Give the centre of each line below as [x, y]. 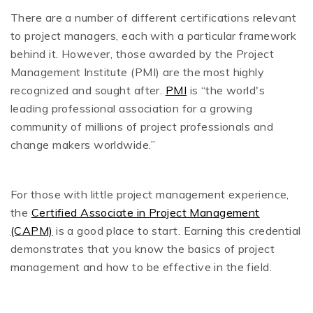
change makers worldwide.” [83, 145]
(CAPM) [32, 231]
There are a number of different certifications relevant [154, 18]
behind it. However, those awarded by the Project [143, 54]
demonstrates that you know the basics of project [143, 249]
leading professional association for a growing [132, 109]
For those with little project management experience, [150, 195]
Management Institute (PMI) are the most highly [138, 72]
